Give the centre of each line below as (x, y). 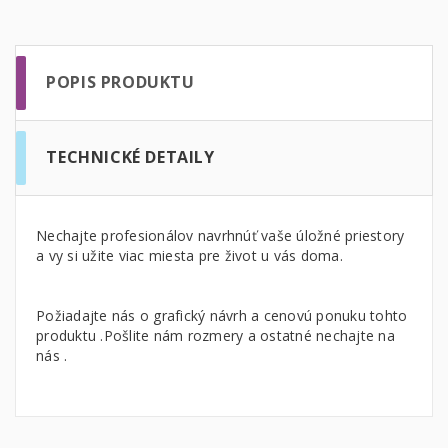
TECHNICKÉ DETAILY (130, 157)
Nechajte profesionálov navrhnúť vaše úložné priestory (220, 235)
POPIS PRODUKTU (120, 82)
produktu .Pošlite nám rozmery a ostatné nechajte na (215, 335)
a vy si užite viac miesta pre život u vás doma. (189, 255)
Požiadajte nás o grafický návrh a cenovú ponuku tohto (222, 315)
